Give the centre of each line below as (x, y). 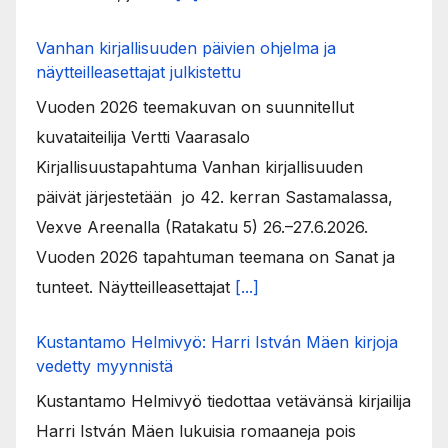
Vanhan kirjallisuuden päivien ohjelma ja (186, 47)
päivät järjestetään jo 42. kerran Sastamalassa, (214, 196)
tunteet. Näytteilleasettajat (135, 286)
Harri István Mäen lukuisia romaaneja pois (196, 430)
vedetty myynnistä (104, 365)
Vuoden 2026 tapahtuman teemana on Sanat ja (215, 256)
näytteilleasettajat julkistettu (138, 71)
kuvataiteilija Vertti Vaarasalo (143, 136)
